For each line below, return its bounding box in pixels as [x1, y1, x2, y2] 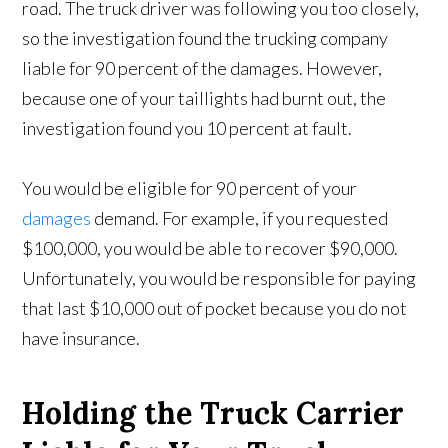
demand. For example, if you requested [91, 207, 389, 229]
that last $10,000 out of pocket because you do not [22, 297, 408, 319]
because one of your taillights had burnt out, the [22, 87, 387, 109]
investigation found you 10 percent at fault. [22, 117, 353, 139]
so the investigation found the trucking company [22, 27, 389, 49]
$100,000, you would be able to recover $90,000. [22, 237, 399, 259]
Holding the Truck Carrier [22, 394, 405, 432]
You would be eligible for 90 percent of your [22, 177, 358, 199]
